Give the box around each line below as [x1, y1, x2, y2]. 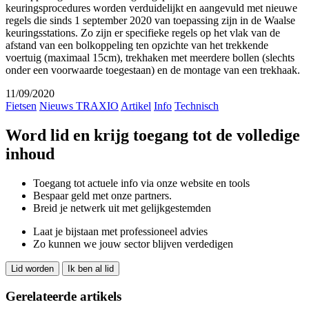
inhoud [6, 145, 54, 163]
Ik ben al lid [68, 263, 114, 275]
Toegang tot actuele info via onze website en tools [33, 177, 250, 190]
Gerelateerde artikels [6, 288, 121, 303]
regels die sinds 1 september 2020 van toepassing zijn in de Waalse [6, 14, 295, 27]
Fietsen [6, 100, 37, 112]
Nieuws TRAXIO [39, 100, 119, 112]
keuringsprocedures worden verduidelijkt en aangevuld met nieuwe [6, 2, 297, 14]
